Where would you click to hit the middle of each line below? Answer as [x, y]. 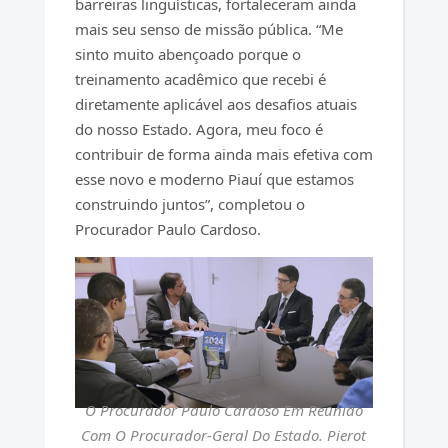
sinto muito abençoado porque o [187, 54]
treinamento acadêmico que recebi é [200, 79]
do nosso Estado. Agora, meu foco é [198, 129]
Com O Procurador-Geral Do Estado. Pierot [224, 434]
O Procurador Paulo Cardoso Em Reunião [223, 409]
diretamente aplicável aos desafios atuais [215, 104]
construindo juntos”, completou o [189, 204]
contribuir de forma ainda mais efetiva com [223, 154]
